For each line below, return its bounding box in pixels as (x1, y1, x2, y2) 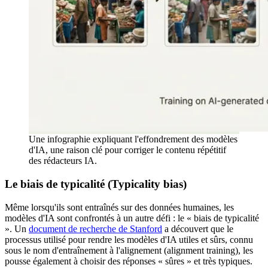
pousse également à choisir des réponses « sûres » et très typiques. (5, 255, 252, 266)
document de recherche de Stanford (29, 223, 162, 234)
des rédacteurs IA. (29, 156, 97, 166)
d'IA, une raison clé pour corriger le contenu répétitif (29, 145, 226, 156)
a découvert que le (162, 223, 233, 234)
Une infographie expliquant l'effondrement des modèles (29, 134, 237, 145)
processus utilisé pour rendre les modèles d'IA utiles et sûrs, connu (5, 234, 253, 245)
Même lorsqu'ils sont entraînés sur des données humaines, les (5, 202, 234, 212)
